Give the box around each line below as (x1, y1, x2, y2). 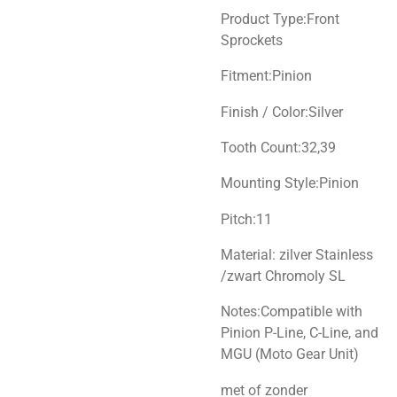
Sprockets (221, 31, 283, 49)
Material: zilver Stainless (221, 245, 373, 263)
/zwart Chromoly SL (221, 267, 346, 284)
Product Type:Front (221, 10, 339, 27)
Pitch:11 (221, 210, 272, 228)
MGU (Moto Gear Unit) (221, 346, 359, 363)
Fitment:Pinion (221, 67, 312, 85)
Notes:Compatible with (221, 303, 362, 321)
